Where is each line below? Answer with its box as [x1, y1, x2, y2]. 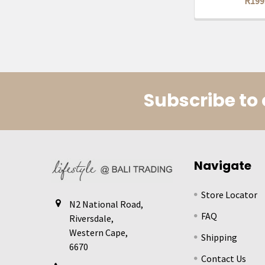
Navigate [194, 157, 252, 174]
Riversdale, [69, 212, 114, 224]
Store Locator [201, 188, 258, 201]
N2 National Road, [69, 198, 143, 210]
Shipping [201, 231, 238, 243]
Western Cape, [69, 226, 128, 238]
